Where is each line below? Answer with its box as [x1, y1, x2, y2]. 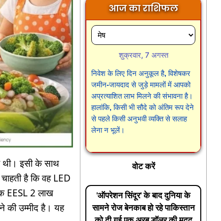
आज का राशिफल [109, 2, 179, 15]
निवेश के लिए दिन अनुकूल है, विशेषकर [91, 69, 191, 78]
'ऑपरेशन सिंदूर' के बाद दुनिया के [96, 190, 191, 201]
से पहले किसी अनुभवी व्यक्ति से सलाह [91, 114, 187, 123]
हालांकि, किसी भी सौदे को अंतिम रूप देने [91, 103, 194, 112]
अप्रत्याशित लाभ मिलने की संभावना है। [91, 92, 193, 101]
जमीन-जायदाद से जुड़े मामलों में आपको [91, 80, 191, 89]
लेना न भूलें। [91, 126, 125, 135]
